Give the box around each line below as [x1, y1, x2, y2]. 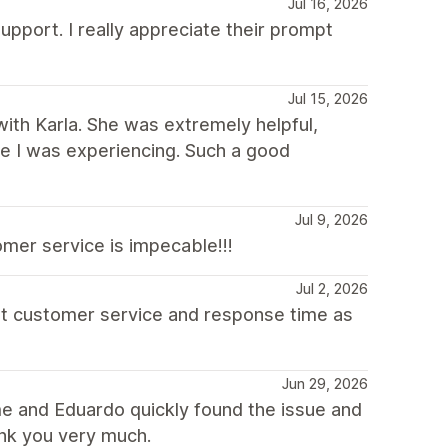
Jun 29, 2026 [282, 375, 368, 392]
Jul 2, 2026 [296, 280, 368, 297]
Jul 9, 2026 [295, 211, 368, 228]
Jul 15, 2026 [288, 90, 368, 107]
